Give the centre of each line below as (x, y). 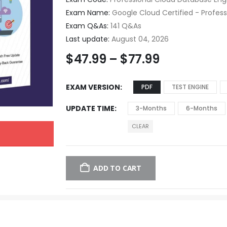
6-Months (202, 108)
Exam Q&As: (87, 26)
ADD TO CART (117, 168)
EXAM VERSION (93, 87)
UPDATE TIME (90, 108)
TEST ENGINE (191, 87)
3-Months (152, 108)
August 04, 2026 (139, 39)
